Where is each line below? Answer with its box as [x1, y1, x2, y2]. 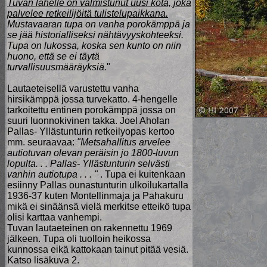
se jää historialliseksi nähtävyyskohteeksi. [7, 30, 184, 40]
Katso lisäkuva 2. [7, 255, 79, 265]
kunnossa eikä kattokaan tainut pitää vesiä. [7, 244, 188, 254]
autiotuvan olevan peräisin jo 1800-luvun [7, 148, 179, 158]
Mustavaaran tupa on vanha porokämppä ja [7, 19, 190, 29]
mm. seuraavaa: [7, 137, 77, 147]
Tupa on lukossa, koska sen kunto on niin [7, 41, 181, 51]
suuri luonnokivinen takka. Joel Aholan [7, 116, 170, 126]
